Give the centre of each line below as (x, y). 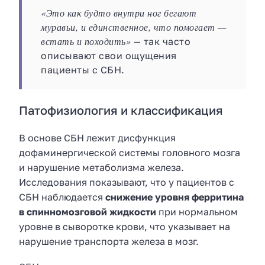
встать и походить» (86, 41)
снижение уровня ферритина (174, 197)
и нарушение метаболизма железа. (101, 167)
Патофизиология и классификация (121, 110)
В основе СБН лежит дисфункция (97, 138)
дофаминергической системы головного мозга (130, 152)
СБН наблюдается (62, 197)
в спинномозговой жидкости (88, 211)
